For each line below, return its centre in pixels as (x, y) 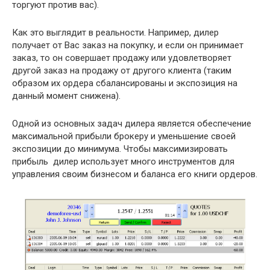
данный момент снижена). (66, 96)
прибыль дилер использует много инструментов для (123, 161)
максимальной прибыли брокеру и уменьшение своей (124, 136)
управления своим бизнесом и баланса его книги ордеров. (135, 174)
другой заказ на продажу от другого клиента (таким (122, 70)
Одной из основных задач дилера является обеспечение (132, 123)
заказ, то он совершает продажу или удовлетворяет (122, 58)
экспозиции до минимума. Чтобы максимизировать (120, 149)
